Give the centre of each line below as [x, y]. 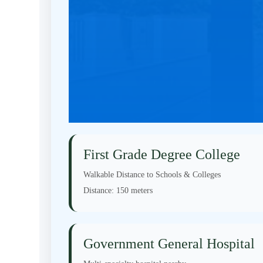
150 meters [134, 190]
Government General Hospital [169, 244]
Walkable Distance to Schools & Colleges [152, 175]
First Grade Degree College [162, 154]
